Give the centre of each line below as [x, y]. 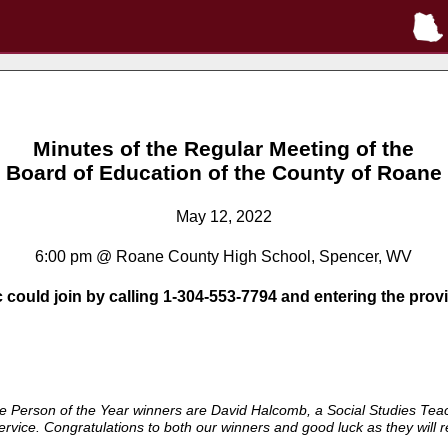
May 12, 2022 [223, 217]
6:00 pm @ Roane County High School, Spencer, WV [223, 257]
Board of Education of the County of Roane [223, 172]
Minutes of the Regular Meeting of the [223, 148]
